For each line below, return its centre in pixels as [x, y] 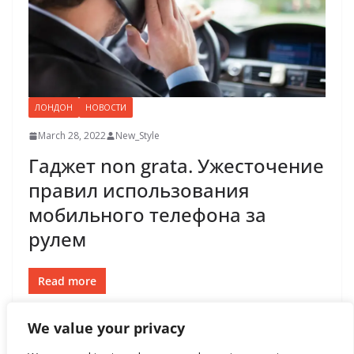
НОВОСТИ [106, 108]
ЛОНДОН [54, 108]
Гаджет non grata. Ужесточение [176, 166]
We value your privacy [106, 328]
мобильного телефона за [147, 215]
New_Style [137, 136]
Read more [67, 281]
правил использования [139, 190]
